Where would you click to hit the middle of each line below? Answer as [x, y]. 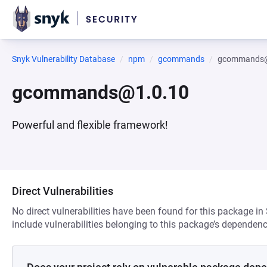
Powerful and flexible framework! [90, 125]
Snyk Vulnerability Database [63, 59]
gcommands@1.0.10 [100, 92]
